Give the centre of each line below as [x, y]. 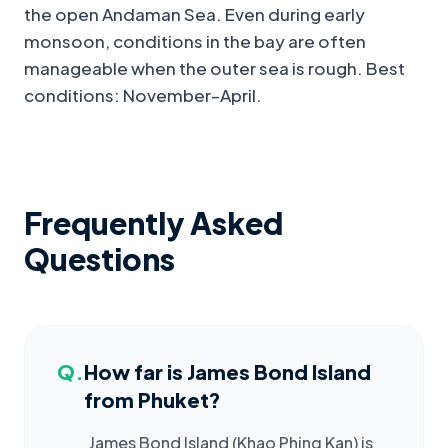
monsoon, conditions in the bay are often [195, 41]
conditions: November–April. [143, 95]
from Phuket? [152, 400]
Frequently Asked [153, 223]
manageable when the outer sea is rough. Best [214, 68]
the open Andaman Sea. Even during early [194, 14]
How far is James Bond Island [227, 372]
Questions [99, 259]
